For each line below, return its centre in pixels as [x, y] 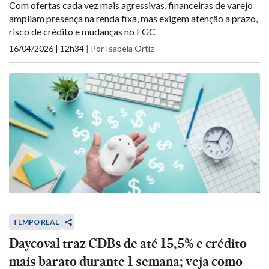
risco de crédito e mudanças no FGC [82, 32]
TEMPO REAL [36, 222]
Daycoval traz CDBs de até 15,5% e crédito [128, 243]
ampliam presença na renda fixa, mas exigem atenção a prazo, [133, 18]
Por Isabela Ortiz [122, 48]
